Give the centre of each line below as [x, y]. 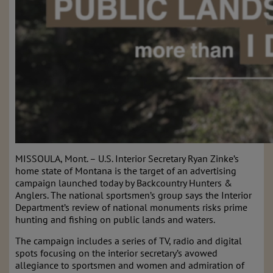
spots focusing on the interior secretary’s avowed [116, 253]
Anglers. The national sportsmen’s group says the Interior [133, 195]
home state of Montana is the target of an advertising [126, 171]
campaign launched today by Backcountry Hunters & [124, 183]
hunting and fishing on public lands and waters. [115, 219]
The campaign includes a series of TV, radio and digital [129, 241]
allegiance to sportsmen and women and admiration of [130, 265]
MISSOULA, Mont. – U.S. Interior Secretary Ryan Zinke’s [127, 158]
